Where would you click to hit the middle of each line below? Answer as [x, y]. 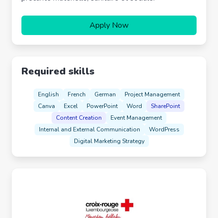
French [77, 94]
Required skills [58, 71]
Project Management [152, 94]
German [105, 94]
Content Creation [79, 118]
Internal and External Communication [89, 129]
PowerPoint [102, 106]
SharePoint [165, 106]
